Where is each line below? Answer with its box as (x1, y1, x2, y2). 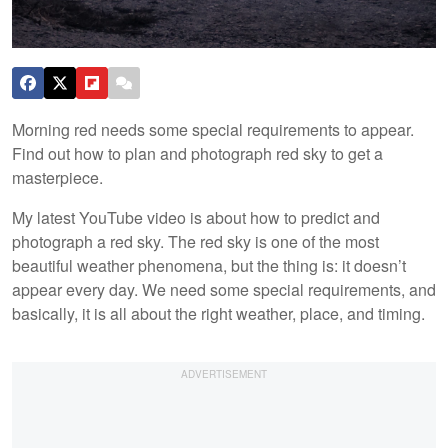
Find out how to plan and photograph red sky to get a (12, 141, 383, 165)
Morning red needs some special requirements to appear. (12, 117, 414, 141)
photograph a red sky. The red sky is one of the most (12, 229, 379, 253)
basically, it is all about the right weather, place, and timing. (12, 301, 425, 325)
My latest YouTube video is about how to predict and (12, 205, 380, 229)
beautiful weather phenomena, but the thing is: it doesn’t (12, 253, 406, 277)
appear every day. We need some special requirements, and (12, 277, 436, 301)
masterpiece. (12, 165, 103, 189)
